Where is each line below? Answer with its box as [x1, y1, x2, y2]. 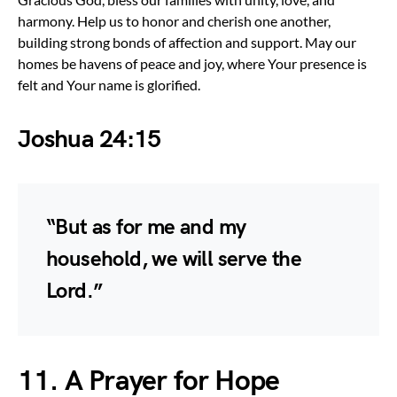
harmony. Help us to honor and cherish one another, [18, 12, 331, 29]
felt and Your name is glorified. [18, 75, 200, 93]
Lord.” [46, 277, 103, 304]
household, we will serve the [46, 245, 302, 272]
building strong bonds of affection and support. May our [18, 33, 356, 51]
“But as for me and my [46, 214, 246, 240]
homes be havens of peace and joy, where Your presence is [18, 54, 367, 72]
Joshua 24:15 [18, 124, 161, 154]
